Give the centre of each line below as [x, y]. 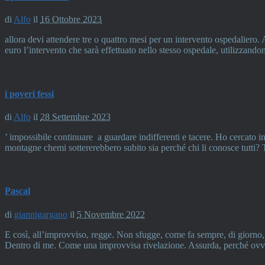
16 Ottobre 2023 [71, 20]
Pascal [17, 191]
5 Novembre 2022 [111, 214]
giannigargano [41, 214]
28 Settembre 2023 [75, 117]
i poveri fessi [29, 93]
